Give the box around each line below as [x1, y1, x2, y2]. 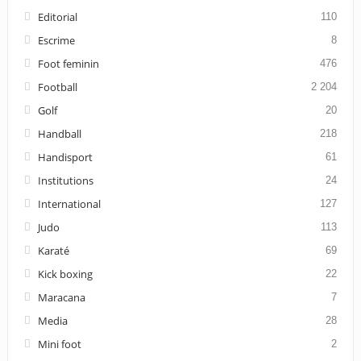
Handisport [37, 149, 93, 164]
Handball [37, 126, 81, 141]
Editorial [37, 9, 77, 24]
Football [37, 79, 77, 94]
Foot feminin [37, 56, 99, 71]
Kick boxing [37, 266, 93, 281]
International [37, 196, 101, 211]
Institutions [37, 172, 93, 188]
